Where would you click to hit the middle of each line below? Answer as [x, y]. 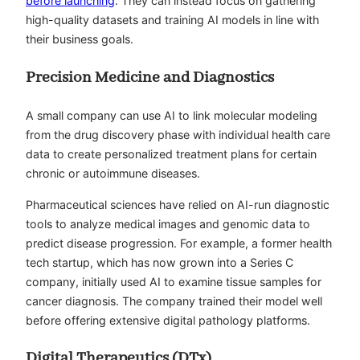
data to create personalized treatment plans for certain [171, 154]
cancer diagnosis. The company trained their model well [174, 301]
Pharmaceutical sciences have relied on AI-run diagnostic [178, 204]
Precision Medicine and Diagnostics [150, 77]
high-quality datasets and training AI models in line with [172, 19]
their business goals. [80, 39]
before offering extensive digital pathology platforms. [168, 320]
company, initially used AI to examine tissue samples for [174, 281]
